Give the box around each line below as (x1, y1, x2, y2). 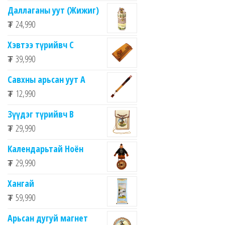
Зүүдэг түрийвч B (8, 107, 74, 120)
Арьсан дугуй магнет (8, 211, 88, 224)
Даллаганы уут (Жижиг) (8, 4, 99, 16)
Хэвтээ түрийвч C (8, 38, 74, 51)
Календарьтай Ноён (8, 142, 83, 155)
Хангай (8, 177, 34, 189)
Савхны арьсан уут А (8, 73, 85, 85)
